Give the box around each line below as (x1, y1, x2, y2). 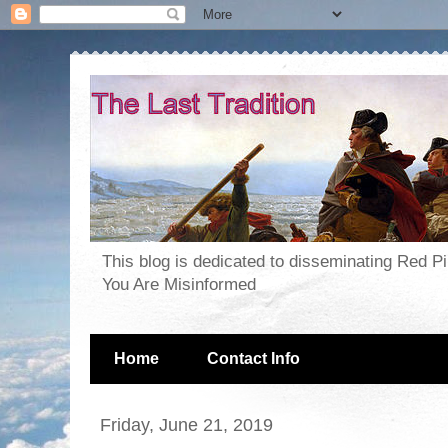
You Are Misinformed (102, 275, 256, 295)
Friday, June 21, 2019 (100, 414, 273, 436)
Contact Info (207, 350, 300, 368)
